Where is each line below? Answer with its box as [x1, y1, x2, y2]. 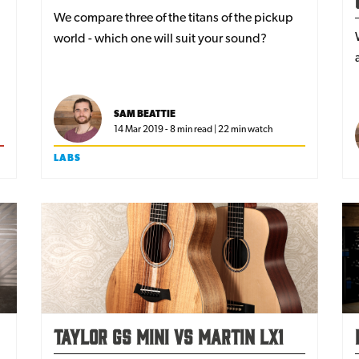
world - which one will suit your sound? [54, 30, 268, 46]
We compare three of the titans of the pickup [54, 9, 294, 25]
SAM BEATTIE [114, 107, 176, 119]
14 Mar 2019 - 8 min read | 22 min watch [114, 123, 274, 135]
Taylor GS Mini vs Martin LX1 [54, 324, 284, 349]
